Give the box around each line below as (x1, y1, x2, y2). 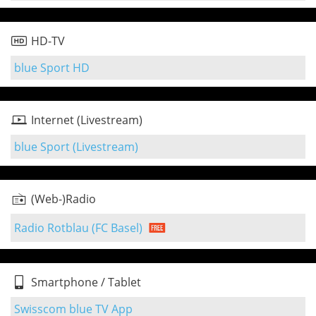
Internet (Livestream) (31, 112, 142, 128)
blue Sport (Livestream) (14, 139, 138, 154)
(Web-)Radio (31, 191, 96, 207)
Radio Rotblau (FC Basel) (14, 220, 142, 236)
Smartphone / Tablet (31, 274, 141, 290)
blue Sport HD (14, 60, 90, 75)
